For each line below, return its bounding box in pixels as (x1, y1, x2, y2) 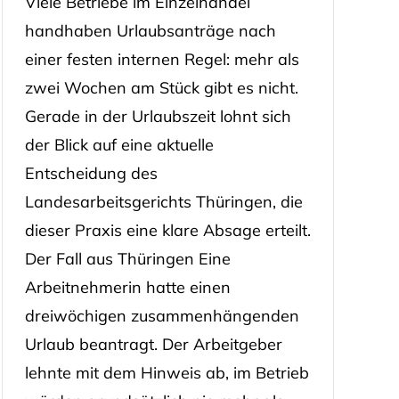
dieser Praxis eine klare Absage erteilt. (24, 219, 311, 240)
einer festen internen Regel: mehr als (24, 48, 299, 69)
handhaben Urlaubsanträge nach (24, 20, 276, 41)
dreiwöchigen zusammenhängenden (24, 305, 299, 326)
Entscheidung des (24, 162, 158, 183)
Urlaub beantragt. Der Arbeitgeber (24, 333, 282, 354)
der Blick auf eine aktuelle (24, 134, 214, 155)
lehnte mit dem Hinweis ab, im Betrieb (24, 362, 309, 383)
